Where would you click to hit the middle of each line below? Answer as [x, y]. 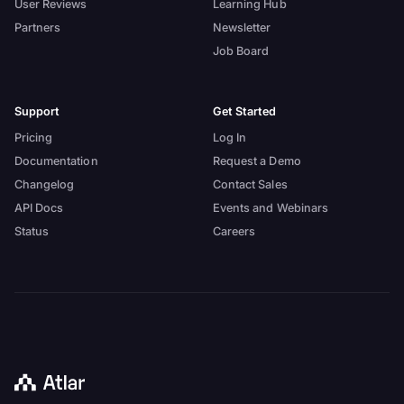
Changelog [44, 184]
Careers [234, 231]
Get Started [244, 112]
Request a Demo [257, 161]
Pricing [33, 137]
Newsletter [242, 27]
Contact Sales [250, 184]
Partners [37, 27]
